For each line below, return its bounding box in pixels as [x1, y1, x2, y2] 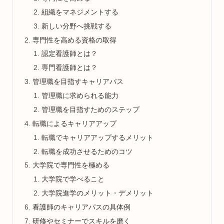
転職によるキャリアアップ [32, 119, 117, 127]
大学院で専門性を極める [32, 161, 110, 169]
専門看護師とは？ [41, 63, 97, 72]
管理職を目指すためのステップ [41, 105, 139, 113]
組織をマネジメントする [41, 7, 118, 16]
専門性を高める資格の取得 [32, 35, 117, 44]
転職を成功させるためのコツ [41, 147, 132, 155]
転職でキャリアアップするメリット [41, 133, 153, 141]
